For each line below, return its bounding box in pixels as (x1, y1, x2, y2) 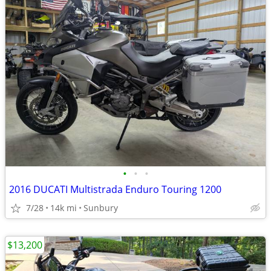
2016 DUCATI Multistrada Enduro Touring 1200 (9, 183, 221, 196)
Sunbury (83, 202, 118, 214)
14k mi (50, 202, 77, 214)
